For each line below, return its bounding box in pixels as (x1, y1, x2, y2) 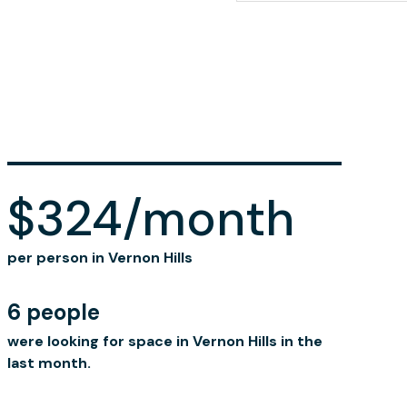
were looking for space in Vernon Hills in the (7, 332, 323, 351)
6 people (7, 298, 100, 326)
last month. (7, 353, 91, 372)
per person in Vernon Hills (7, 248, 193, 267)
